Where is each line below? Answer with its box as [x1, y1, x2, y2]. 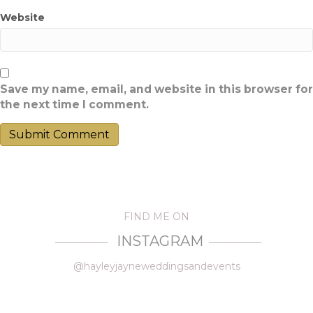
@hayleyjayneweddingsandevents [73, 260, 240, 272]
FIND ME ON [124, 210, 189, 223]
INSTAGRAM [112, 233, 203, 249]
